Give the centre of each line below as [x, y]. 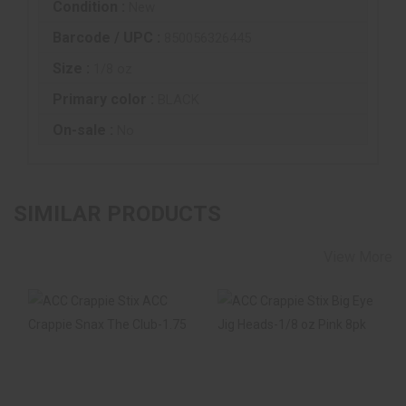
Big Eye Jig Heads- [298, 389]
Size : [73, 68]
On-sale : [85, 130]
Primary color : [105, 99]
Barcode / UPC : [108, 37]
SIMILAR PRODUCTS [117, 213]
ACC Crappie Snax [108, 389]
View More [358, 256]
